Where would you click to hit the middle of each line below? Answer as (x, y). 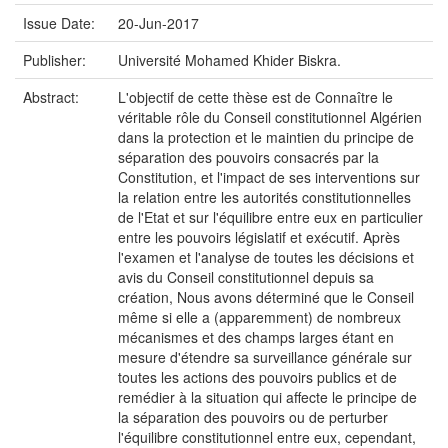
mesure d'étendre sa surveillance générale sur (265, 357)
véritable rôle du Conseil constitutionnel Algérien (270, 117)
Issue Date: (61, 23)
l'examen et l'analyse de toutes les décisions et (266, 257)
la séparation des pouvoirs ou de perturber (253, 417)
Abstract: (53, 97)
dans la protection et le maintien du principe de (266, 137)
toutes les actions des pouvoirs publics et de (257, 377)
